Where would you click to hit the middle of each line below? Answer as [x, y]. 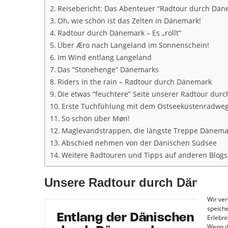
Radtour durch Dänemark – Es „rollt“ [119, 33]
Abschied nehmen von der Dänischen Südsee [139, 143]
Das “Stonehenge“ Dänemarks [108, 70]
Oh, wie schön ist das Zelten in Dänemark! [129, 21]
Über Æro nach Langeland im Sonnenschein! [133, 45]
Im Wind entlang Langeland [104, 58]
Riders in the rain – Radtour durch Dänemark [134, 82]
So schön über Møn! [95, 119]
